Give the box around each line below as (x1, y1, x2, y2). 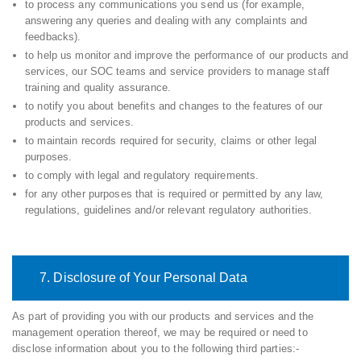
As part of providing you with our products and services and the (12, 310, 314, 323)
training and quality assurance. (25, 81, 172, 94)
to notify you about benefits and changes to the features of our (25, 100, 323, 113)
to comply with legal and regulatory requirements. (25, 169, 259, 182)
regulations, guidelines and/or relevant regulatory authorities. (25, 204, 313, 217)
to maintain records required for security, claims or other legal (25, 135, 317, 147)
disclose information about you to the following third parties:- (12, 342, 300, 355)
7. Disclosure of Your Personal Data (39, 271, 247, 285)
